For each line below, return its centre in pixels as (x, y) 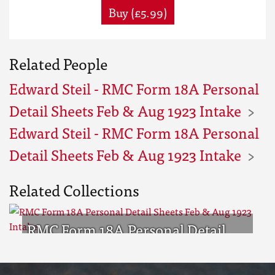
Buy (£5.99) (137, 12)
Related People (58, 63)
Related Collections (74, 190)
